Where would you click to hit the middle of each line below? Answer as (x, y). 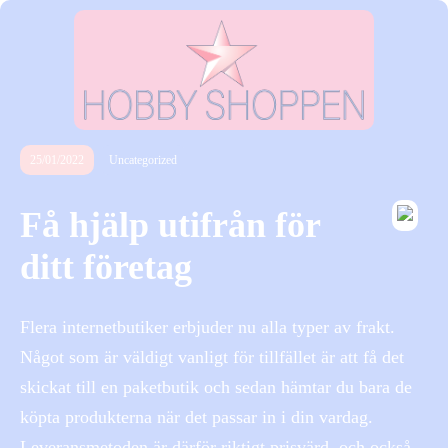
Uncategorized (143, 160)
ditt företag (106, 267)
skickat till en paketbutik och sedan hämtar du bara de (216, 387)
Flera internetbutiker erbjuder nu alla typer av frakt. (207, 327)
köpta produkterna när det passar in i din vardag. (196, 417)
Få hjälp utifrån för (170, 225)
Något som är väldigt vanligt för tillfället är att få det (212, 357)
